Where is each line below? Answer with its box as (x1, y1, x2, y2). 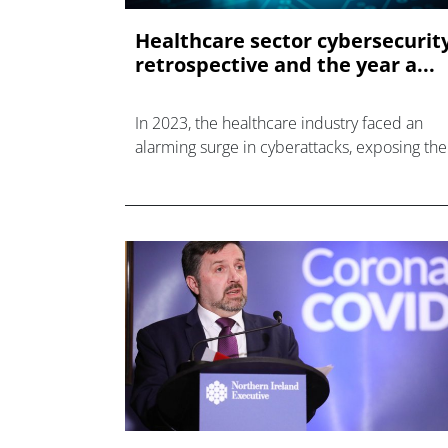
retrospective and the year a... (135, 50, 435, 78)
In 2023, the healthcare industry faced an (135, 111, 423, 134)
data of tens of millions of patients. (135, 159, 378, 182)
